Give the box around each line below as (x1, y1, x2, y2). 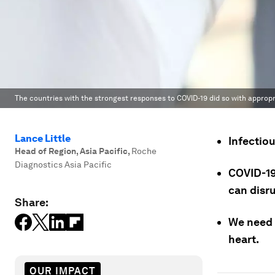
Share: (15, 196, 48, 209)
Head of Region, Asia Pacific (15, 146, 128, 156)
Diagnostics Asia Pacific (15, 160, 112, 169)
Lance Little (15, 133, 71, 144)
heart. (228, 233, 259, 246)
